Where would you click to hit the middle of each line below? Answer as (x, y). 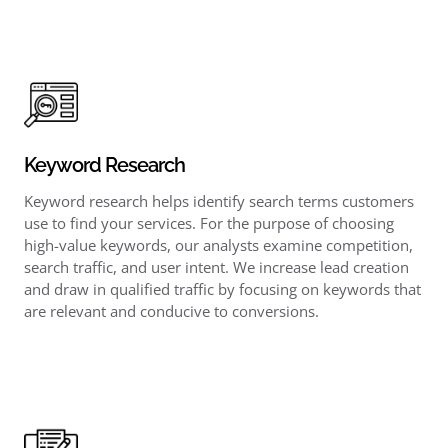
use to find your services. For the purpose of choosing (208, 222)
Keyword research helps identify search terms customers (218, 200)
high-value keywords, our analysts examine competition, (218, 244)
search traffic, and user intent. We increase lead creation (216, 266)
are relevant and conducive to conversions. (171, 310)
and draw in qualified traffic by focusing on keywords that (222, 288)
